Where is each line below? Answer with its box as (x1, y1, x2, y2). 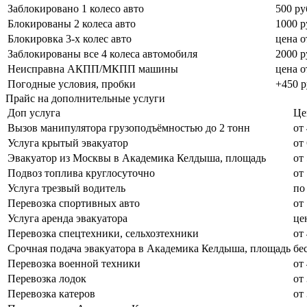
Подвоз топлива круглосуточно (8, 167, 155, 179)
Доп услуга (8, 106, 60, 119)
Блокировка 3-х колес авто (8, 32, 132, 45)
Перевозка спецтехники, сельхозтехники (8, 227, 199, 239)
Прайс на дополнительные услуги (5, 92, 165, 104)
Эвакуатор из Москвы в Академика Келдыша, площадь (8, 151, 266, 164)
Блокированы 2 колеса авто (8, 17, 136, 29)
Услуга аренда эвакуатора (8, 212, 127, 224)
